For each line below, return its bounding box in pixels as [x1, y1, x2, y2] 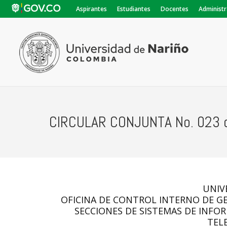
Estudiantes [117, 5, 150, 13]
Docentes [161, 5, 188, 13]
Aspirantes [76, 5, 107, 13]
